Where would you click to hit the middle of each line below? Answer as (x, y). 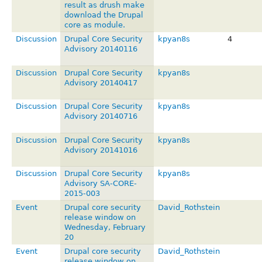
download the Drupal (104, 15)
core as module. (94, 25)
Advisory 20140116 (101, 49)
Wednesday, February (105, 227)
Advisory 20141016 (101, 150)
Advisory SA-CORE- (100, 183)
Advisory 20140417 (101, 82)
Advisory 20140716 (101, 116)
